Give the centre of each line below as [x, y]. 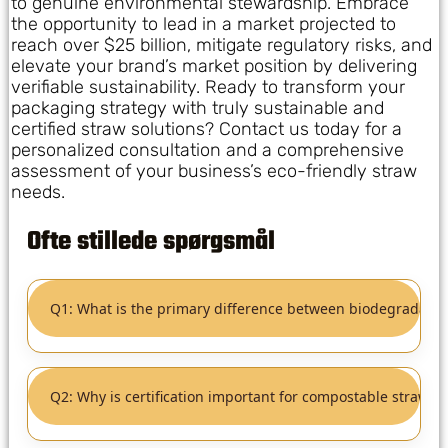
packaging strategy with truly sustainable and [197, 108]
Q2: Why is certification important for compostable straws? [246, 397]
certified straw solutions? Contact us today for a [206, 129]
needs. [38, 192]
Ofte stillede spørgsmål [151, 242]
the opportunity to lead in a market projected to [203, 24]
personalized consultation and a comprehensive [207, 150]
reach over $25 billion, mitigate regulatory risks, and [221, 45]
